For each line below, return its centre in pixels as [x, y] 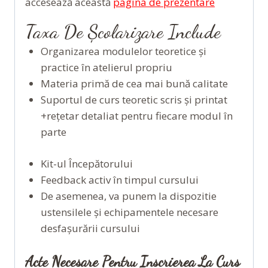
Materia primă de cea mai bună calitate [134, 84]
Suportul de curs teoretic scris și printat [134, 100]
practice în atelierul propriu [106, 68]
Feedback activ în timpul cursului [119, 179]
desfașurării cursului [90, 228]
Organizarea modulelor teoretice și [123, 51]
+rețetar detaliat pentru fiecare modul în [136, 116]
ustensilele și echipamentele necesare [129, 212]
